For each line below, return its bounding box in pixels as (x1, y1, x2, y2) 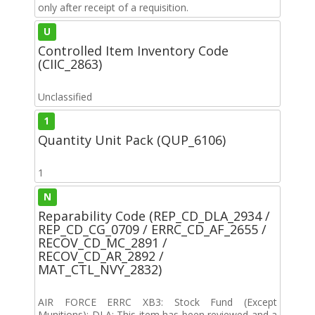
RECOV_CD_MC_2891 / (38, 233, 167, 251)
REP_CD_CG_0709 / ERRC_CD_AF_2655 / (38, 220, 266, 238)
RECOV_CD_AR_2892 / (38, 247, 164, 264)
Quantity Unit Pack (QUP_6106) (38, 131, 226, 148)
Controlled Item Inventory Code (38, 41, 229, 59)
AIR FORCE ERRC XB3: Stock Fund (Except (38, 295, 277, 309)
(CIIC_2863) (38, 55, 102, 72)
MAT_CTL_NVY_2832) (38, 260, 162, 278)
